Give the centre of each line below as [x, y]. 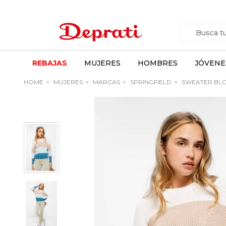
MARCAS [106, 82]
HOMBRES [158, 63]
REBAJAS [50, 63]
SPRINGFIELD [150, 82]
